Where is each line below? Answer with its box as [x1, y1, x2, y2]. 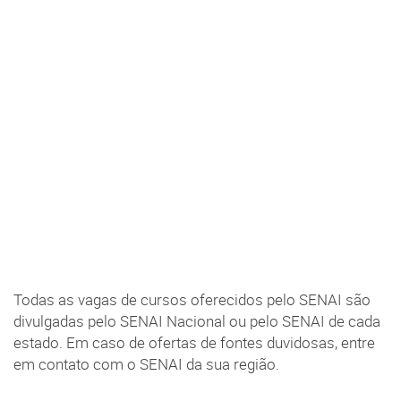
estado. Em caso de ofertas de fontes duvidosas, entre [13, 332, 375, 353]
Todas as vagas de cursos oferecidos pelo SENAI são [13, 289, 371, 310]
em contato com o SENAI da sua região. [13, 354, 279, 374]
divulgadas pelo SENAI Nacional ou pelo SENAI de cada [13, 311, 380, 331]
